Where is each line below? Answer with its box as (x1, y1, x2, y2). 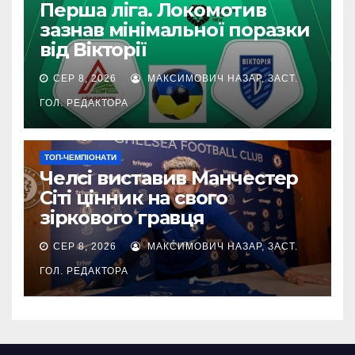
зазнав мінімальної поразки (40, 17, 310, 41)
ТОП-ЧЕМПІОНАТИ (44, 152, 116, 162)
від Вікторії (40, 37, 147, 61)
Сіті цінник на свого (40, 185, 228, 209)
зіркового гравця (40, 205, 204, 229)
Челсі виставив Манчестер (40, 166, 299, 189)
